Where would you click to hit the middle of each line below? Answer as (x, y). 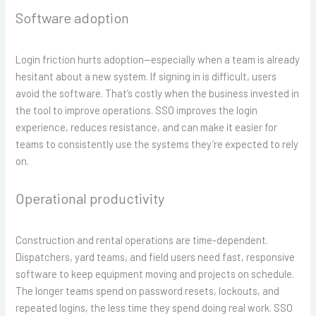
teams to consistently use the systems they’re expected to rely (157, 144)
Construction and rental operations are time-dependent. (142, 239)
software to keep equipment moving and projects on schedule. (155, 273)
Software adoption (73, 18)
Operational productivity (90, 198)
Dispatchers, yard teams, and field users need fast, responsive (156, 256)
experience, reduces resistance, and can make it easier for (147, 127)
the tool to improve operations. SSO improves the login (137, 110)
